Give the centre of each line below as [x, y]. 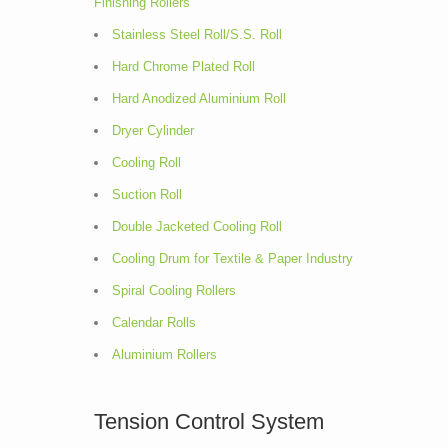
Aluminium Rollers [164, 354]
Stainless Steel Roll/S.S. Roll [197, 34]
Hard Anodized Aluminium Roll [199, 98]
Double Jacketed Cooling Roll [197, 226]
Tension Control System [209, 421]
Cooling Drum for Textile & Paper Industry [232, 258]
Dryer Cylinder [153, 130]
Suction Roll [147, 194]
